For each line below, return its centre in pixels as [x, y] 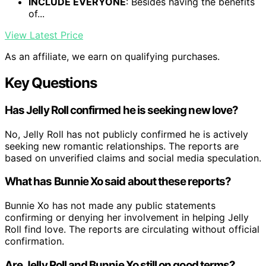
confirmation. [34, 241]
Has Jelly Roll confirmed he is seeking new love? [122, 110]
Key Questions [51, 83]
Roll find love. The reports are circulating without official [132, 229]
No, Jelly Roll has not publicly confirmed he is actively [126, 134]
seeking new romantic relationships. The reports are [122, 146]
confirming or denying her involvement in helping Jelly [127, 218]
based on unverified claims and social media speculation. [133, 158]
